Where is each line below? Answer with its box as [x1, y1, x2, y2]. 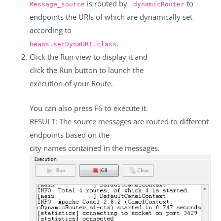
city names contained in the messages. [30, 143, 160, 153]
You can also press [30, 103, 94, 113]
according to [30, 25, 72, 36]
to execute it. [103, 103, 148, 113]
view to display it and [74, 52, 147, 62]
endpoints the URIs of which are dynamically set [30, 12, 192, 22]
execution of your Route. [30, 78, 113, 89]
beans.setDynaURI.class [30, 40, 116, 48]
